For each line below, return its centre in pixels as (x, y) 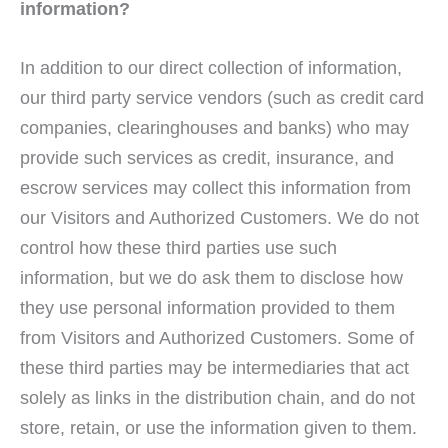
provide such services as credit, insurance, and (207, 158)
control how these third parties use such (178, 248)
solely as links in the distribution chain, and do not (217, 398)
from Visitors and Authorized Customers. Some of (217, 338)
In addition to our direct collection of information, (211, 68)
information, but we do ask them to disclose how (211, 278)
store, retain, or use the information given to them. (218, 428)
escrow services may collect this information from (215, 188)
